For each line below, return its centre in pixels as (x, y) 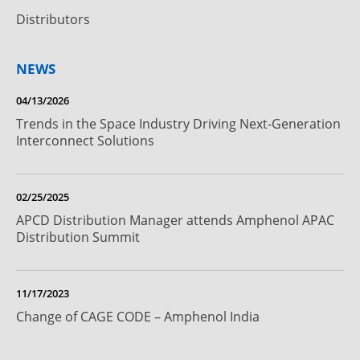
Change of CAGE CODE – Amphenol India (138, 317)
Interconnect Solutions (85, 141)
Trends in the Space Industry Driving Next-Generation (178, 124)
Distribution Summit (78, 237)
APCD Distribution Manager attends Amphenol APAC (175, 220)
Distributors (53, 19)
